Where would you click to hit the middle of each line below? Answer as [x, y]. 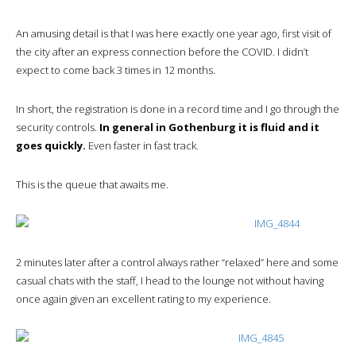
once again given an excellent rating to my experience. [143, 298]
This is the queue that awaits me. [92, 184]
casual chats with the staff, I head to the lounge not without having [170, 280]
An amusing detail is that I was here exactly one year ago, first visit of [174, 33]
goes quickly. [51, 145]
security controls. [58, 127]
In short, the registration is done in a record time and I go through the [178, 108]
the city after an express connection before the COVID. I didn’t [162, 51]
